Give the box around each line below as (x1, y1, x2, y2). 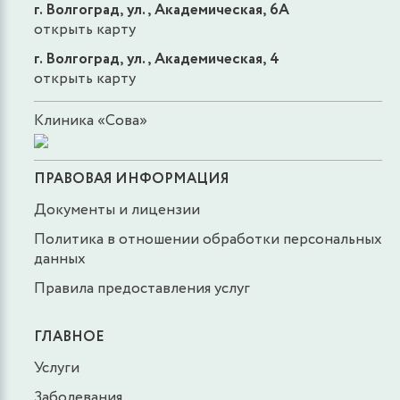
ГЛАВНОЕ (34, 326, 104, 347)
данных (34, 247, 86, 271)
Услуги (34, 356, 79, 379)
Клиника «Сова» (34, 109, 147, 132)
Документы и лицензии (34, 198, 200, 221)
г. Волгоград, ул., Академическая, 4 (34, 47, 279, 71)
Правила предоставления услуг (34, 277, 250, 300)
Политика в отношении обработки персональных (34, 228, 382, 251)
